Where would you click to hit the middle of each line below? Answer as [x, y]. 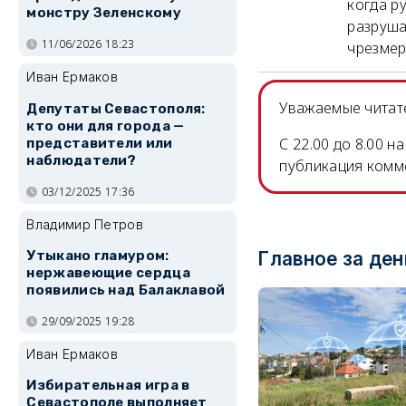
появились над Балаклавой [126, 290]
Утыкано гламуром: [98, 256]
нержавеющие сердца [108, 273]
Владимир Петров [85, 224]
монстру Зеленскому [104, 13]
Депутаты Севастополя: [116, 108]
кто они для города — [106, 126]
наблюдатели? [82, 160]
